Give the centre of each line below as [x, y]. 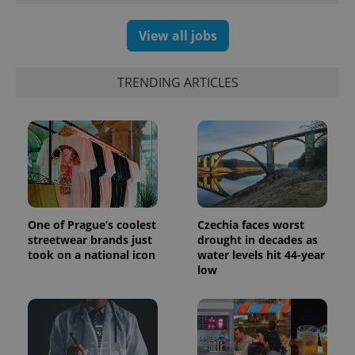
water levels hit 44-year [261, 254]
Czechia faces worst [251, 224]
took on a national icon [92, 254]
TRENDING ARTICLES [177, 82]
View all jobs [177, 36]
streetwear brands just [90, 239]
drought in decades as [258, 239]
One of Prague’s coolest [92, 224]
